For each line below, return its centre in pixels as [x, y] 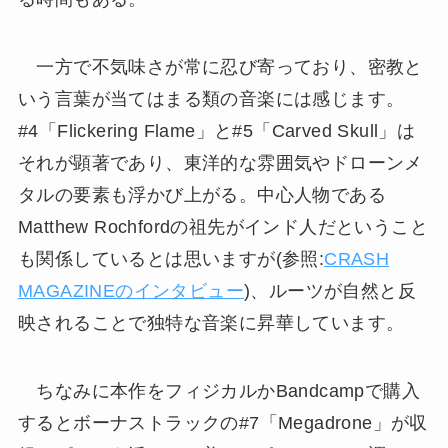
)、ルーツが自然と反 [330, 291]
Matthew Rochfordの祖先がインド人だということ [223, 227]
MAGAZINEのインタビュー [130, 291]
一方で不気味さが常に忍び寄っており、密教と [220, 67]
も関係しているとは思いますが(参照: [171, 259]
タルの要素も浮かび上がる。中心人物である [201, 195]
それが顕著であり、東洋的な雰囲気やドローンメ [220, 163]
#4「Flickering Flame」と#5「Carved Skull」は [216, 131]
